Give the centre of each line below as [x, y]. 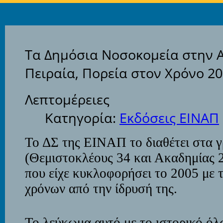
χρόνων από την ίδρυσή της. [101, 189]
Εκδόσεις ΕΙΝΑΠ [169, 118]
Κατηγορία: [82, 118]
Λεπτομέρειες [67, 99]
